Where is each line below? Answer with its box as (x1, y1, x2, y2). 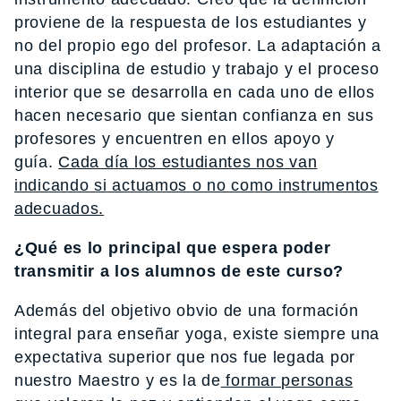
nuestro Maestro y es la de (14, 371, 221, 389)
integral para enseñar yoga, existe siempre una (14, 324, 380, 343)
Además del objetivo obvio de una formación (14, 301, 359, 320)
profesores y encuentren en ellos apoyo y (14, 129, 335, 148)
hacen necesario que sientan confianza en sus (14, 106, 374, 124)
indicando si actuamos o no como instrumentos (14, 175, 379, 194)
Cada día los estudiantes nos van (58, 152, 318, 171)
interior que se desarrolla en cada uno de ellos (14, 82, 375, 101)
